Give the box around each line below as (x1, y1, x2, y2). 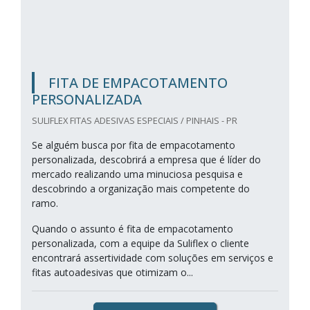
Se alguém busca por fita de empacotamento (32, 138, 235, 152)
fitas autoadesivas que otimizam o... (32, 266, 193, 279)
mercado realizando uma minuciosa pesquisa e (32, 167, 243, 181)
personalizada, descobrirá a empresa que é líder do (32, 153, 261, 166)
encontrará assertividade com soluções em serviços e (32, 251, 273, 264)
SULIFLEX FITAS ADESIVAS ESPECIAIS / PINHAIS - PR (32, 114, 237, 127)
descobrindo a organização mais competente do (32, 182, 250, 195)
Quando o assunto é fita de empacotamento (32, 222, 233, 235)
